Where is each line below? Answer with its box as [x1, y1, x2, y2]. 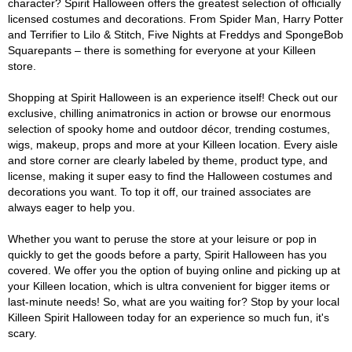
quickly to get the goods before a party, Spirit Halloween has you [8, 248, 327, 261]
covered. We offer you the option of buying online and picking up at [8, 264, 340, 277]
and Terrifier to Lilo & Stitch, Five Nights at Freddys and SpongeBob [8, 28, 343, 41]
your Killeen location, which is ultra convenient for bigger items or [8, 280, 330, 292]
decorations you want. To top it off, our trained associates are [8, 185, 311, 198]
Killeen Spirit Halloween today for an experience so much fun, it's [8, 311, 329, 324]
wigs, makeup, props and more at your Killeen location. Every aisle [8, 138, 338, 151]
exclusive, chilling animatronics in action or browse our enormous [8, 107, 331, 119]
